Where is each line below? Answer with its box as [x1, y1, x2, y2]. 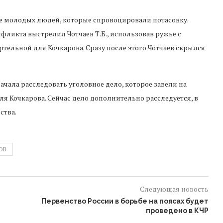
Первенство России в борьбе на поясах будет [41, 197, 209, 205]
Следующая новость [139, 184, 209, 194]
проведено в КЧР [145, 207, 209, 215]
